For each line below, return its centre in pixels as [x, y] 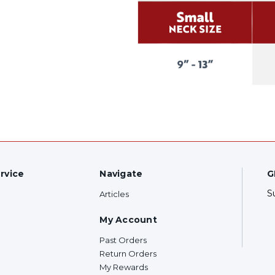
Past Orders [123, 240]
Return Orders [128, 254]
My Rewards [124, 267]
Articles [114, 194]
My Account [128, 220]
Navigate [121, 174]
